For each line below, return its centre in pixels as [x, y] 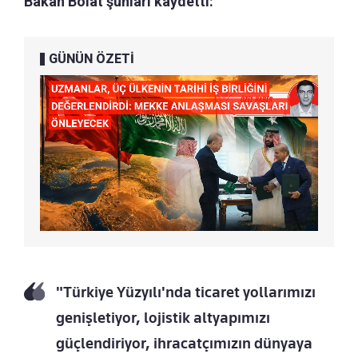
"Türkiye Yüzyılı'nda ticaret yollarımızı [186, 292]
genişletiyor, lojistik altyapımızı [163, 318]
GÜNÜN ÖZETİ [91, 58]
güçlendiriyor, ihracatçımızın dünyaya [184, 344]
